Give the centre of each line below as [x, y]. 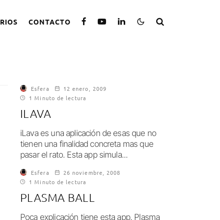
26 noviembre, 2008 [92, 172]
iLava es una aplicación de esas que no [88, 133]
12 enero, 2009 [85, 88]
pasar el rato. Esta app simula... [74, 155]
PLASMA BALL [58, 197]
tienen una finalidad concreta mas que [87, 144]
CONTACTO [50, 21]
